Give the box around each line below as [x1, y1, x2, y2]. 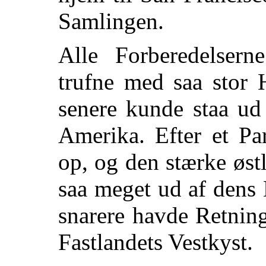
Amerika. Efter [58, 122, 212, 148]
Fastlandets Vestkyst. [58, 229, 253, 255]
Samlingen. [58, 8, 164, 34]
